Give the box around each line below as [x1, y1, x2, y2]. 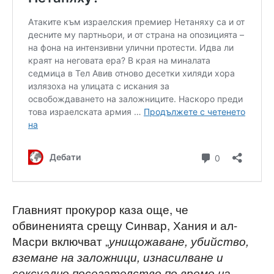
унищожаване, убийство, [109, 232, 249, 249]
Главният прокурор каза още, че [12, 200, 188, 217]
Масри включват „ [12, 232, 109, 249]
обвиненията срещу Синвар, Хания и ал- [12, 216, 237, 233]
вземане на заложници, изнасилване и [12, 248, 223, 265]
